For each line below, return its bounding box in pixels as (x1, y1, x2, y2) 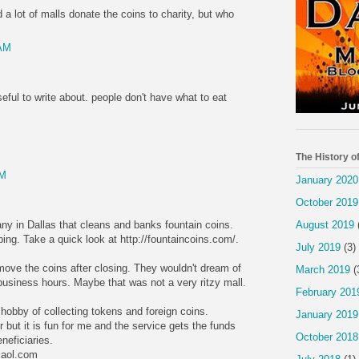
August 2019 (296, 218, 354, 231)
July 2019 (296, 240, 341, 253)
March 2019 (296, 263, 350, 276)
